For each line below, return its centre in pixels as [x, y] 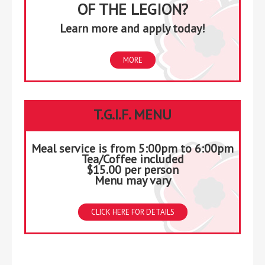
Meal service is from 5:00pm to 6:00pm [132, 148]
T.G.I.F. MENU [132, 114]
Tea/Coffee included [132, 159]
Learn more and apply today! [132, 28]
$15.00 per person [132, 169]
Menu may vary [132, 180]
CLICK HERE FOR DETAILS [132, 212]
